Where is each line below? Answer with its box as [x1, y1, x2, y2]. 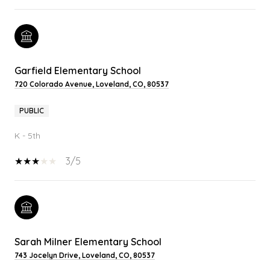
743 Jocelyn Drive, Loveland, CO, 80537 [14, 250, 155, 260]
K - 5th [14, 130, 40, 141]
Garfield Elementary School [14, 64, 141, 77]
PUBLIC [19, 105, 44, 115]
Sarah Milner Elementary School [14, 235, 162, 248]
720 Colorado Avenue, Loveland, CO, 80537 [14, 79, 169, 89]
